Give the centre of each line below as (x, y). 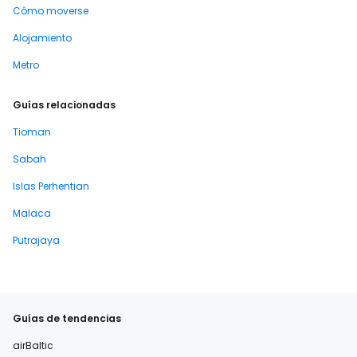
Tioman (32, 132)
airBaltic (33, 345)
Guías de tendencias (67, 318)
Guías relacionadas (64, 105)
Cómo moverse (51, 11)
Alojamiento (42, 38)
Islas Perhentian (51, 186)
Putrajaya (36, 240)
